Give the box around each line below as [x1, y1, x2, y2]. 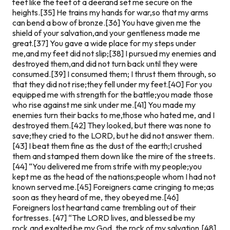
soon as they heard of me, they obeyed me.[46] [12, 191, 179, 202]
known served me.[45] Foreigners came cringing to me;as [12, 181, 214, 192]
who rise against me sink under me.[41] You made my [12, 99, 196, 110]
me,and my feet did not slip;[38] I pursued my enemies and [12, 48, 216, 59]
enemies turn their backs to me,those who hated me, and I [12, 109, 215, 120]
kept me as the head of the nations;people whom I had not [12, 171, 216, 182]
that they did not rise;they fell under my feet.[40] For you [12, 79, 212, 89]
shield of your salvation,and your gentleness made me [12, 27, 200, 38]
